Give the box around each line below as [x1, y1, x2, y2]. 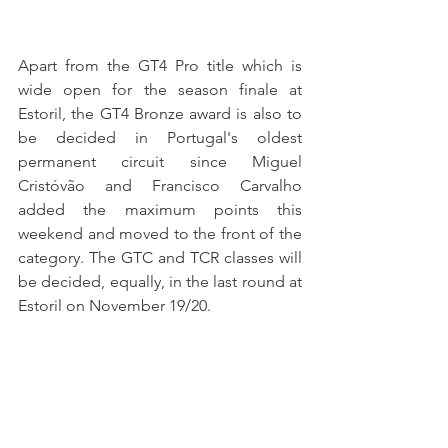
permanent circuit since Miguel [18, 151, 302, 171]
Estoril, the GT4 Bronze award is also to [18, 103, 302, 123]
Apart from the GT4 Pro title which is [18, 55, 302, 75]
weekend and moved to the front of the [18, 223, 302, 243]
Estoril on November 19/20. [18, 295, 211, 315]
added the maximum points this [18, 199, 302, 219]
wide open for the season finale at [18, 79, 302, 99]
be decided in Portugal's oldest [18, 127, 302, 147]
